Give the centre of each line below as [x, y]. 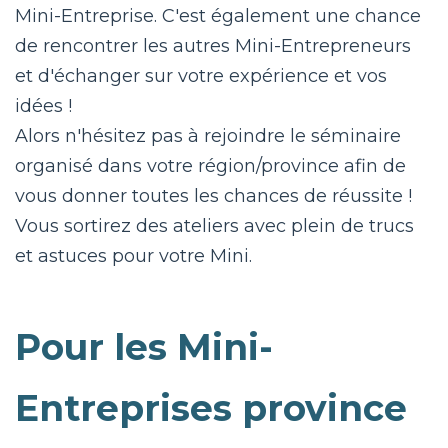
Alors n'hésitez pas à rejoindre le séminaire [208, 136]
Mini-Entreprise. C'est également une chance [218, 16]
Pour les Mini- [144, 347]
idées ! [43, 106]
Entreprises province [211, 408]
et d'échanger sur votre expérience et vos [201, 76]
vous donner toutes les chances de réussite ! [213, 196]
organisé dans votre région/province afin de [210, 166]
